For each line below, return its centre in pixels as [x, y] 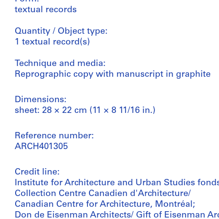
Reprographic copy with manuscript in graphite [113, 74]
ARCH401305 [41, 147]
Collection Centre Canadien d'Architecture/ [103, 194]
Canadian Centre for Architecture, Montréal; [105, 204]
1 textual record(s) [52, 42]
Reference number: [54, 136]
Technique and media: [60, 64]
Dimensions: [41, 100]
